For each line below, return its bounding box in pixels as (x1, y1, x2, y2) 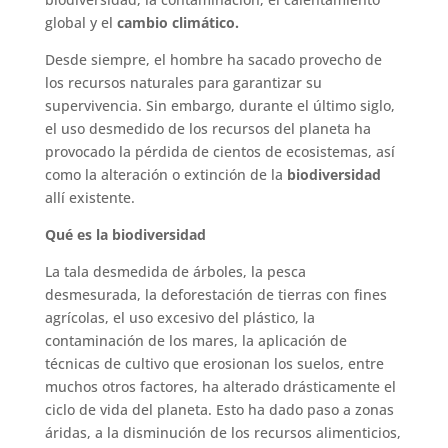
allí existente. (44, 187, 135, 207)
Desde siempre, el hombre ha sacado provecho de (44, 49, 382, 69)
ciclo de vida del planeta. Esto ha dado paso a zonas (44, 399, 394, 419)
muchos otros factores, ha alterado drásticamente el (44, 376, 396, 396)
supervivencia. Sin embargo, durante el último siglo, (44, 95, 395, 115)
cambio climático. (116, 12, 239, 32)
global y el (44, 12, 117, 32)
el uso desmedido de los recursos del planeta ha (44, 118, 371, 138)
